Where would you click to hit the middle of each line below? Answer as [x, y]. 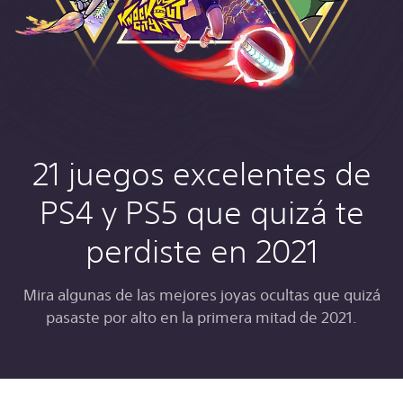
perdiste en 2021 [201, 251]
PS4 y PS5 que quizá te [201, 213]
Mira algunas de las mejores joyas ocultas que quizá [201, 295]
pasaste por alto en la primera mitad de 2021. [201, 318]
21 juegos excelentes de [201, 174]
